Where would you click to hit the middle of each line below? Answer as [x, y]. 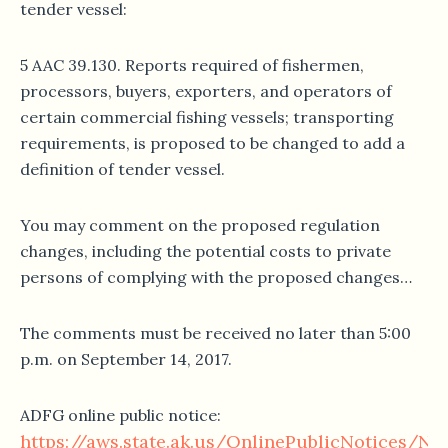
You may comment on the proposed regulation [200, 225]
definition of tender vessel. [122, 169]
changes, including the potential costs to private [205, 251]
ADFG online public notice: [120, 415]
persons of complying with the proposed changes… [216, 277]
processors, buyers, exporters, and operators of [206, 91]
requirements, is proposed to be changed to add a [212, 143]
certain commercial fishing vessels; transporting [207, 117]
